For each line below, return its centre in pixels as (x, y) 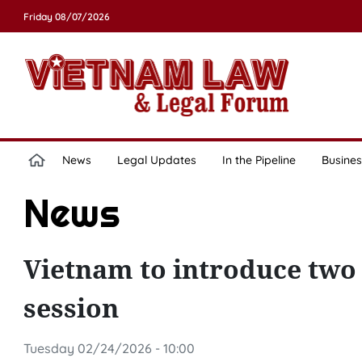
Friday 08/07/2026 (66, 17)
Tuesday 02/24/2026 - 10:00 (109, 348)
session (71, 307)
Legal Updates (156, 160)
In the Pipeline (259, 160)
